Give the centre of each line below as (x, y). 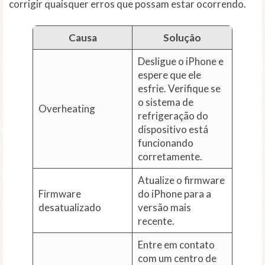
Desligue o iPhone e (180, 62)
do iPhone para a (174, 194)
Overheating (67, 109)
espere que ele (169, 75)
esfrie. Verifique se (179, 89)
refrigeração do (173, 116)
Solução (182, 38)
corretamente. (170, 157)
